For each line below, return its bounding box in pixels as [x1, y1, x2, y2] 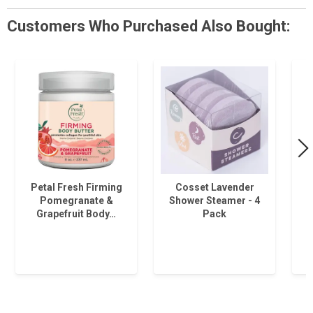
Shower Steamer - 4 [169, 195, 260, 206]
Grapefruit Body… [36, 208, 116, 219]
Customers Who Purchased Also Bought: [7, 17, 290, 35]
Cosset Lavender [175, 182, 254, 193]
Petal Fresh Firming [30, 182, 122, 193]
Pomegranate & [39, 195, 113, 206]
